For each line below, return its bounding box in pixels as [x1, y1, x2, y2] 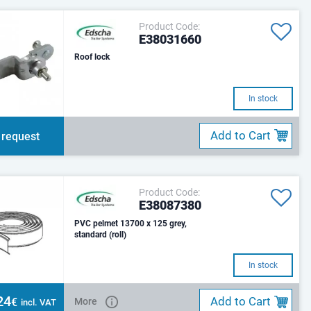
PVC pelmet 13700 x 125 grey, [74, 218, 187, 228]
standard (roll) [74, 229, 127, 239]
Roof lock [74, 52, 110, 62]
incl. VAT [20, 296, 56, 308]
